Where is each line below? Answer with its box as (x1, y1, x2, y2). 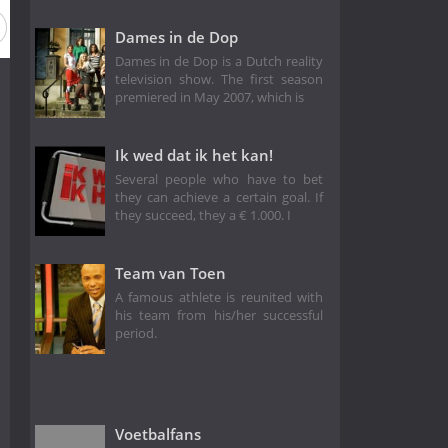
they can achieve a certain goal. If (114, 189, 324, 207)
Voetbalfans (114, 424, 201, 445)
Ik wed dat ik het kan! (114, 144, 273, 165)
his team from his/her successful (114, 307, 324, 325)
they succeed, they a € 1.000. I (114, 207, 291, 225)
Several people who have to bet (114, 171, 324, 189)
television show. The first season (114, 71, 324, 89)
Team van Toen (114, 262, 226, 283)
